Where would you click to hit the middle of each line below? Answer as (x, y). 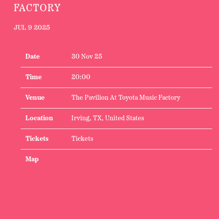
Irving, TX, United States (108, 119)
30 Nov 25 (87, 57)
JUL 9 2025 (32, 28)
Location (39, 119)
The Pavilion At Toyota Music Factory (126, 98)
